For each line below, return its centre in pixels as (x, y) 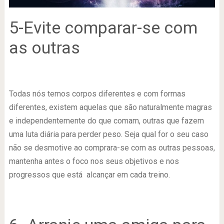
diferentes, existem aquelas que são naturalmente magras (110, 107)
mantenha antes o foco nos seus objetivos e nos (94, 161)
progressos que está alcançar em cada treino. (89, 175)
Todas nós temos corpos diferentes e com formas (97, 94)
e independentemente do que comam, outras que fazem (106, 121)
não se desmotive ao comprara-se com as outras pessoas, (112, 148)
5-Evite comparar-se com (103, 28)
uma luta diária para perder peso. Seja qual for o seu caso (108, 134)
